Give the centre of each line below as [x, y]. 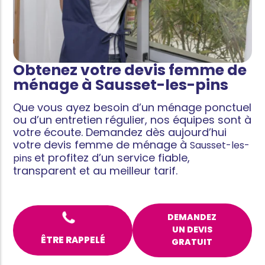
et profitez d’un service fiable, [112, 158]
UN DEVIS [192, 230]
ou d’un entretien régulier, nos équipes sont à [132, 120]
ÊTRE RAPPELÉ [73, 240]
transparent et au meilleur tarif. [96, 171]
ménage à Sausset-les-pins [121, 85]
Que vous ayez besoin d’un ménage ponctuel [132, 108]
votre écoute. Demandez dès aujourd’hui [120, 132]
